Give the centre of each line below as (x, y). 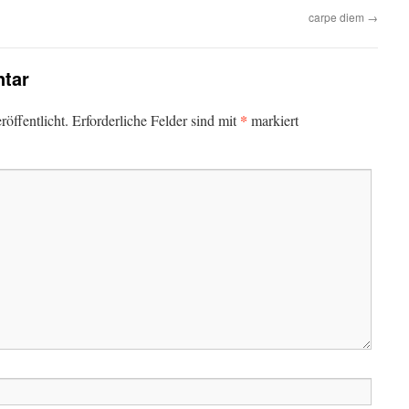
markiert (273, 120)
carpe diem (338, 17)
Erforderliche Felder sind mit (156, 120)
